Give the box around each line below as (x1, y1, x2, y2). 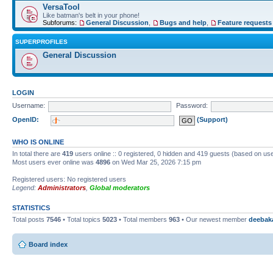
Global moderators (90, 183, 150, 191)
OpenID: (12, 116, 39, 124)
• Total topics (61, 215, 102, 223)
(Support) (196, 116, 228, 124)
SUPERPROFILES (15, 38, 68, 45)
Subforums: (43, 18, 79, 26)
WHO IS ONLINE (12, 138, 64, 146)
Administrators (38, 183, 86, 191)
